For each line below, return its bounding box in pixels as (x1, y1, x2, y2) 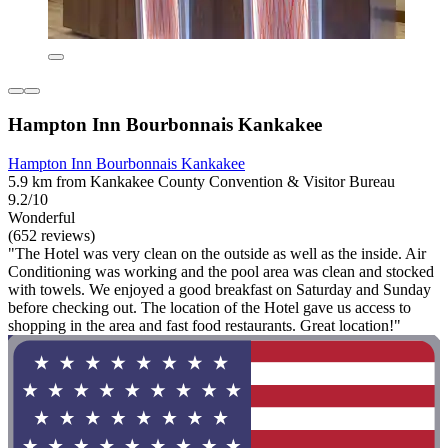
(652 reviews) (8, 226, 95, 244)
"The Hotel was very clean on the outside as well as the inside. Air (8, 244, 426, 262)
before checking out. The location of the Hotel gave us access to (8, 298, 411, 316)
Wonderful (8, 208, 75, 226)
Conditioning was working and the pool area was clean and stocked (8, 262, 434, 280)
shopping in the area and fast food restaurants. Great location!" (8, 316, 401, 334)
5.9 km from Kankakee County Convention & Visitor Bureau (8, 172, 395, 190)
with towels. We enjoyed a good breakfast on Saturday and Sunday (8, 280, 431, 298)
